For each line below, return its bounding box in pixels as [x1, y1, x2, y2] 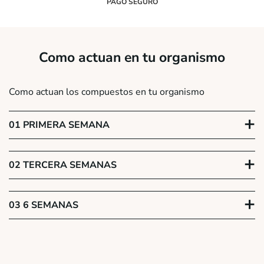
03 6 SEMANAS [9, 199, 78, 212]
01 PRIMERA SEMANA [9, 118, 110, 132]
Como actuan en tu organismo [39, 48, 225, 67]
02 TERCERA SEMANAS [9, 159, 117, 172]
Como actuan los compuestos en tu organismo [9, 85, 204, 99]
